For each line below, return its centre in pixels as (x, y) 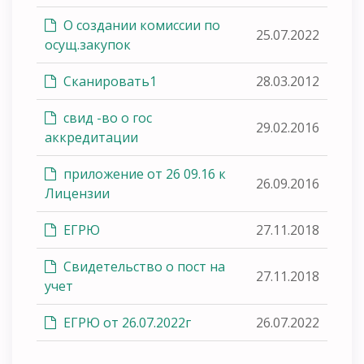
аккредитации (91, 137)
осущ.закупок (88, 44)
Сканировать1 (108, 81)
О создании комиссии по (140, 25)
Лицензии (77, 193)
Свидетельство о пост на (143, 266)
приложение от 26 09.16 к (143, 173)
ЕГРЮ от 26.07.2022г (126, 322)
